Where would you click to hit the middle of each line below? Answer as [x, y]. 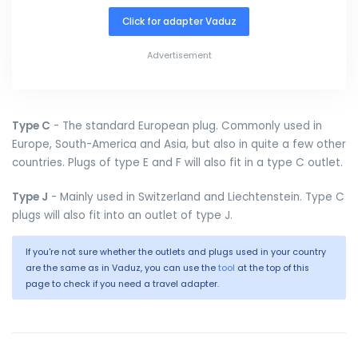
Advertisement [179, 56]
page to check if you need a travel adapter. [122, 284]
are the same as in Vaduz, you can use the [122, 268]
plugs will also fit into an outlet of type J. [122, 216]
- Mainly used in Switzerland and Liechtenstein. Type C [196, 197]
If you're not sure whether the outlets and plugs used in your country [176, 253]
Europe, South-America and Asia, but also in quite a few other [179, 145]
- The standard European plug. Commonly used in [186, 126]
